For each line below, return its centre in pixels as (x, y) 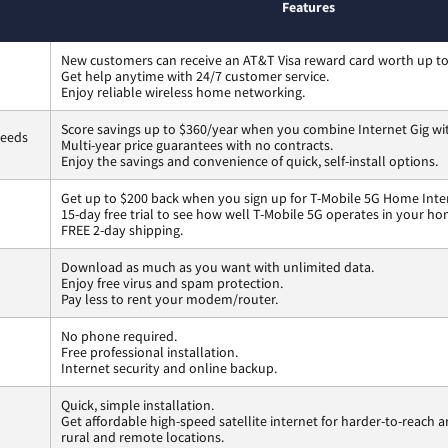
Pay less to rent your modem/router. (169, 298)
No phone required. (119, 335)
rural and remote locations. (142, 436)
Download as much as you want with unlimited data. (217, 266)
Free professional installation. (149, 351)
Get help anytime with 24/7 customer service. (195, 75)
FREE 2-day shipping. (122, 229)
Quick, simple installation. (137, 404)
